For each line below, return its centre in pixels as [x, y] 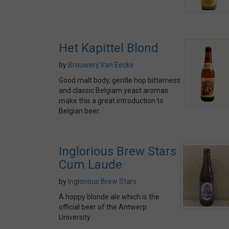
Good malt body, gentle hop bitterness [120, 80]
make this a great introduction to [111, 101]
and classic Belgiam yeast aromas [113, 90]
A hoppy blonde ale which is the [109, 197]
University [75, 217]
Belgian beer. [79, 111]
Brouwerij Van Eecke [101, 65]
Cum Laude [90, 165]
